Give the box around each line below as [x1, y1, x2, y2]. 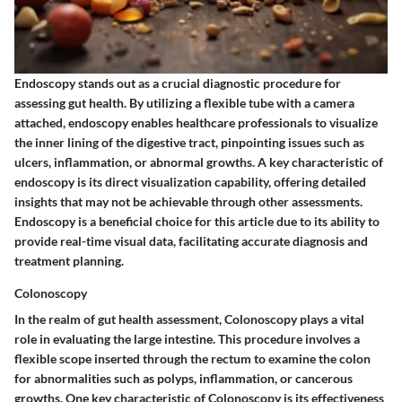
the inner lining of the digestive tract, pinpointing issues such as [14, 135, 364, 150]
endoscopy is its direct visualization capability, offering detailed [14, 174, 366, 189]
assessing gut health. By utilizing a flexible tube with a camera [14, 95, 354, 110]
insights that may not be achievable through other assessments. [14, 194, 363, 209]
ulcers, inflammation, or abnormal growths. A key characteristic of [14, 154, 383, 170]
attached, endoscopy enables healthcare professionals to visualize [14, 115, 378, 130]
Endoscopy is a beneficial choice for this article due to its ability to [14, 214, 380, 229]
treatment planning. [14, 253, 124, 268]
